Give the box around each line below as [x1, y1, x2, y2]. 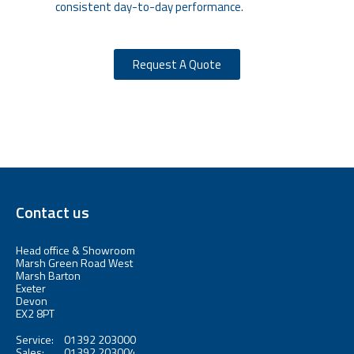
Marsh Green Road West [16, 254, 133, 271]
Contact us [16, 200, 89, 224]
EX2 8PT [16, 305, 55, 322]
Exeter [16, 280, 46, 296]
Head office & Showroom [16, 242, 135, 258]
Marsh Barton [16, 267, 81, 284]
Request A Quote [133, 55, 221, 73]
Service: [16, 331, 54, 348]
